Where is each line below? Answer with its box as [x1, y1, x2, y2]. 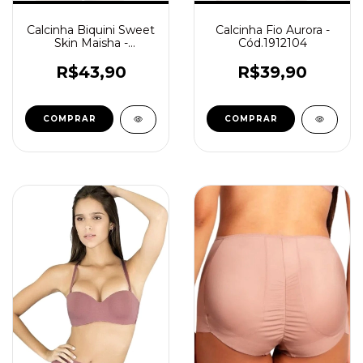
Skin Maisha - [53, 36, 128, 50]
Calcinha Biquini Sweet [27, 23, 155, 37]
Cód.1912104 [237, 36, 307, 50]
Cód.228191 [59, 49, 122, 63]
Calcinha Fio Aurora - [215, 23, 330, 37]
